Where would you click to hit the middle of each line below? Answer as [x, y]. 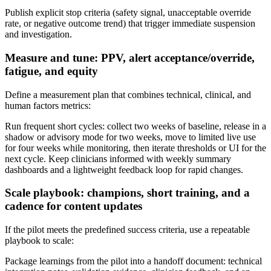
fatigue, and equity [51, 71]
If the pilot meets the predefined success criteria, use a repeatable [127, 230]
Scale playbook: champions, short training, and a [127, 193]
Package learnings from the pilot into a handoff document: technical [133, 261]
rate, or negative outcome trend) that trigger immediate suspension [130, 24]
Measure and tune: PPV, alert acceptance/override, [130, 57]
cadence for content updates [73, 206]
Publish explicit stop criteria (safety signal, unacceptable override [128, 13]
